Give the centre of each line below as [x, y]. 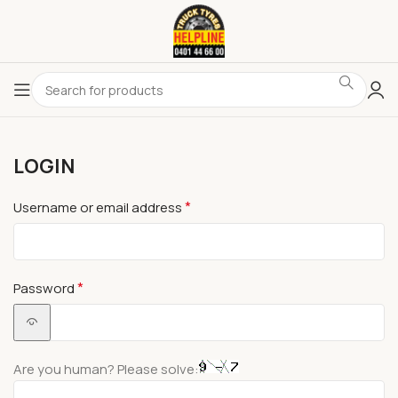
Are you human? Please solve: [106, 369]
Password [45, 288]
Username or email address [99, 207]
